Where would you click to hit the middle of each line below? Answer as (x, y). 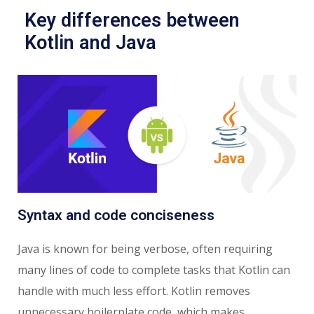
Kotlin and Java (90, 42)
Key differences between (132, 20)
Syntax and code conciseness (116, 216)
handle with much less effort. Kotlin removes (134, 291)
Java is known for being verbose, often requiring (145, 249)
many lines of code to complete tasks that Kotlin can (154, 270)
